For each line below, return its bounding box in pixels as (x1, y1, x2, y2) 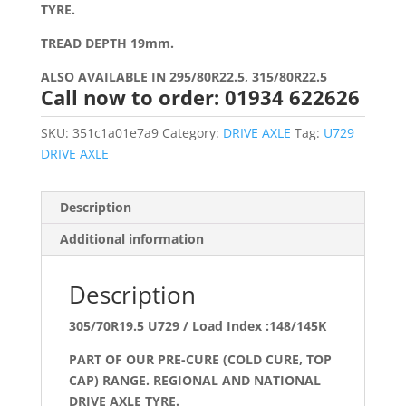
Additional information (59, 230, 204, 248)
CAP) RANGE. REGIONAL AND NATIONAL (68, 372, 321, 390)
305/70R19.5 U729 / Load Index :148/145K (68, 317, 326, 335)
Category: (161, 124, 223, 142)
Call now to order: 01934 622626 (40, 83, 360, 111)
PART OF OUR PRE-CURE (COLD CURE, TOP (68, 351, 332, 369)
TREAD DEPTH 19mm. (40, 34, 174, 53)
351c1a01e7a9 (72, 124, 159, 142)
